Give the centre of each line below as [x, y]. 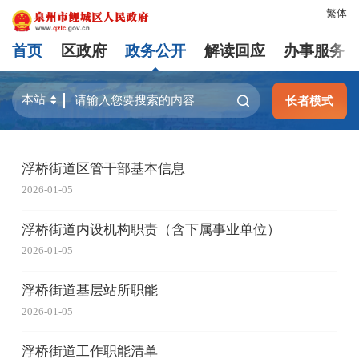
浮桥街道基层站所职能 [89, 290]
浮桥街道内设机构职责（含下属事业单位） [151, 230]
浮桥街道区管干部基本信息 [103, 169]
